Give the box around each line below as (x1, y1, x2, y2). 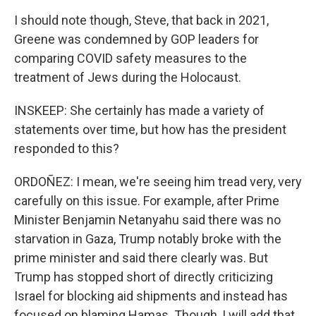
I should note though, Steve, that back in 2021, (14, 13, 269, 28)
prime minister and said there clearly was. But (14, 250, 268, 265)
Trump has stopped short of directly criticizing (14, 269, 273, 284)
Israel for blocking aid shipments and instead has (14, 288, 288, 303)
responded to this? (14, 141, 119, 156)
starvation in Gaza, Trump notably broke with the (14, 231, 281, 246)
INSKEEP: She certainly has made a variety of (14, 103, 265, 118)
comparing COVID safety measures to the (14, 51, 247, 66)
